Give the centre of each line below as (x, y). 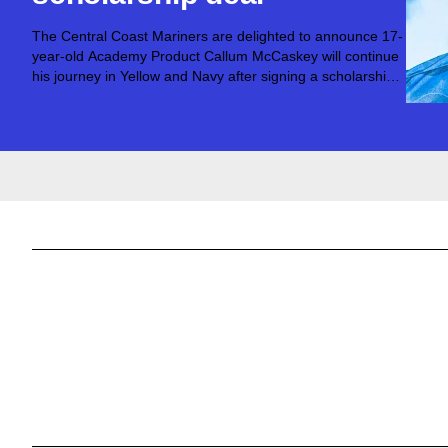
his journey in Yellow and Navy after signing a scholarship (213, 76)
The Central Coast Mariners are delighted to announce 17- (217, 36)
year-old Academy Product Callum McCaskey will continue (215, 56)
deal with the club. (89, 96)
